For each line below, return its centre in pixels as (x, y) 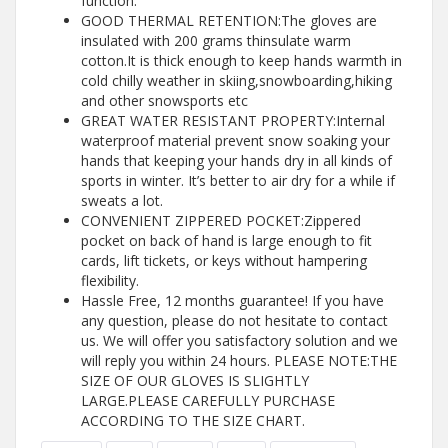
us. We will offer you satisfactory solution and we (239, 340)
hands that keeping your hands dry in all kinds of (236, 160)
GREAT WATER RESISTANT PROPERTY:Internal (233, 120)
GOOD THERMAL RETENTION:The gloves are (229, 20)
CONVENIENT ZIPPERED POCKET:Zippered (221, 220)
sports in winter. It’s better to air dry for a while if (238, 180)
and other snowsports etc (164, 100)
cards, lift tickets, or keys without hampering (224, 260)
